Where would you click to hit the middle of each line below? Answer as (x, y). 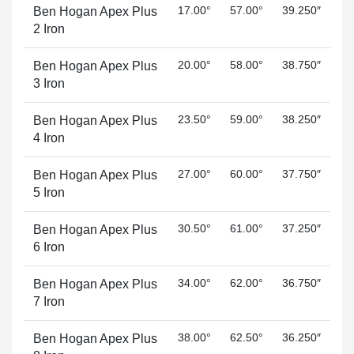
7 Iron (49, 301)
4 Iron (49, 138)
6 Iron (49, 247)
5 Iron (49, 192)
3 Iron (49, 83)
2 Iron (49, 29)
